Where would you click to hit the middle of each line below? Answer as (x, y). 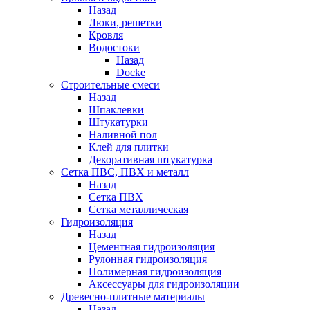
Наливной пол (123, 135)
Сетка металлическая (138, 209)
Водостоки (114, 47)
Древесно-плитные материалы (133, 297)
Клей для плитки (129, 147)
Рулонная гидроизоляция (148, 259)
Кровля (106, 35)
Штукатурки (118, 122)
